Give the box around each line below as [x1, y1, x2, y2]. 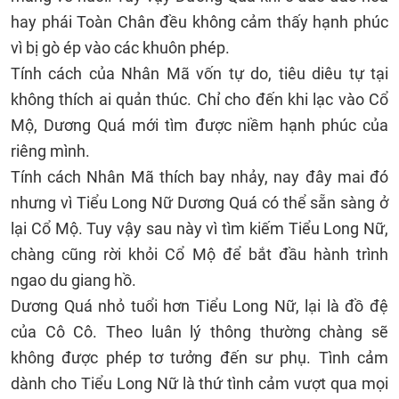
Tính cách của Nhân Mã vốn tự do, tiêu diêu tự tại [11, 64, 388, 83]
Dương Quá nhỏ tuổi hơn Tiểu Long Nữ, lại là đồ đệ [11, 297, 388, 315]
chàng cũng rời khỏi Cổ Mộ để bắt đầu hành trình [11, 245, 388, 264]
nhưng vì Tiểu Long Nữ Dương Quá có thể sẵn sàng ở [11, 193, 388, 212]
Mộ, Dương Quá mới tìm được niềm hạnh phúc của [11, 116, 388, 134]
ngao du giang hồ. [11, 271, 136, 289]
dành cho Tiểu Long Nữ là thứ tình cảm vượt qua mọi [11, 374, 388, 393]
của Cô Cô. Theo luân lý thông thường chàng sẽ [11, 322, 388, 341]
